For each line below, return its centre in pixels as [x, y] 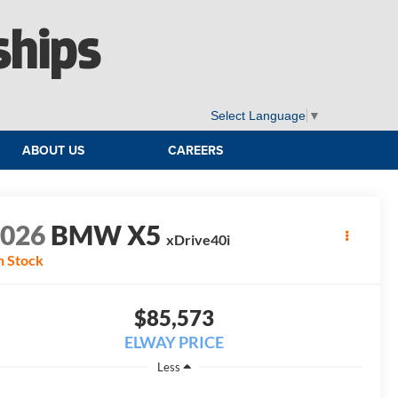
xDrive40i [199, 240]
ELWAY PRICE [174, 342]
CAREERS [195, 151]
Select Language [258, 116]
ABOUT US [54, 151]
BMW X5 [106, 235]
